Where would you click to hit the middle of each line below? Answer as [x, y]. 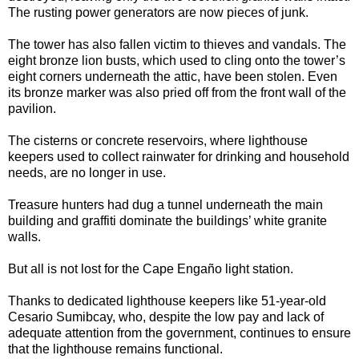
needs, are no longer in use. [87, 172]
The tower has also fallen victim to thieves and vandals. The [177, 44]
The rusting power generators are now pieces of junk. [158, 12]
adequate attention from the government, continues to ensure [179, 333]
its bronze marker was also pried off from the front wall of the [177, 92]
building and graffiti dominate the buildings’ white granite [167, 220]
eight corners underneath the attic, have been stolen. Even [173, 76]
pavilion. [32, 108]
